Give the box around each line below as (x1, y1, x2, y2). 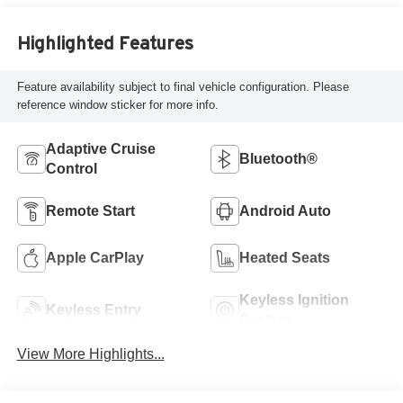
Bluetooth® (239, 150, 318, 166)
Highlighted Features (16, 33, 193, 54)
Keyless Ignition (239, 291, 349, 308)
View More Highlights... (16, 345, 165, 362)
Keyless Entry (45, 301, 141, 318)
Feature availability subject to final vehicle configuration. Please (16, 80, 349, 94)
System (239, 311, 291, 327)
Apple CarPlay (45, 249, 144, 265)
